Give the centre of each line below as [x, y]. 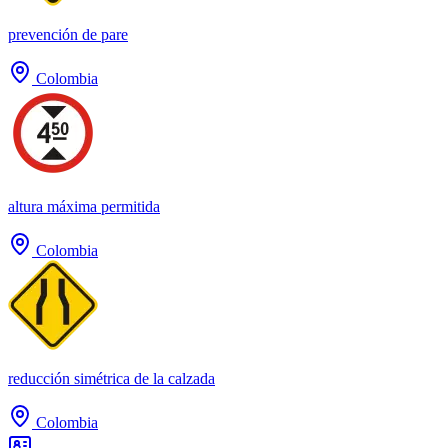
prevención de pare [68, 34]
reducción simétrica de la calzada [111, 378]
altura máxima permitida [84, 206]
